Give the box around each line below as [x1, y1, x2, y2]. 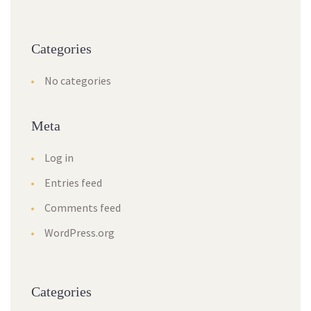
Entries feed [44, 176, 102, 190]
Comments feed [44, 201, 121, 215]
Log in [44, 151, 74, 165]
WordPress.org [44, 226, 115, 239]
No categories [44, 74, 111, 87]
